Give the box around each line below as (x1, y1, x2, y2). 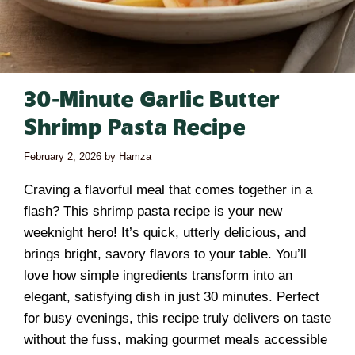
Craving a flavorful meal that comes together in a (24, 181, 312, 197)
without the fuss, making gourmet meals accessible (24, 331, 327, 347)
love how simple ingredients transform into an (24, 267, 292, 283)
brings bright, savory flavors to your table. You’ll (24, 246, 307, 261)
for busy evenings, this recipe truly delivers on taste (24, 310, 331, 326)
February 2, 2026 (24, 150, 101, 162)
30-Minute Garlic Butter (24, 89, 280, 112)
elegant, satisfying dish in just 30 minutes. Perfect (24, 288, 319, 304)
